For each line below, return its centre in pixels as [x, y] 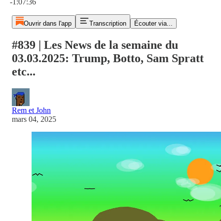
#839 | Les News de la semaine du [95, 45]
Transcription [108, 23]
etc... [24, 71]
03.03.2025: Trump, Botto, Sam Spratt [108, 58]
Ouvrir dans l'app [47, 23]
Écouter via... [153, 23]
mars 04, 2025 [34, 119]
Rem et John [31, 110]
